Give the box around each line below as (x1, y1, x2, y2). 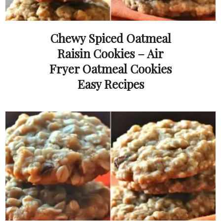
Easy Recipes (77, 76, 144, 92)
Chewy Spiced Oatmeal (50, 30, 171, 46)
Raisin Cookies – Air (57, 45, 164, 62)
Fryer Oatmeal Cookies (49, 61, 172, 77)
